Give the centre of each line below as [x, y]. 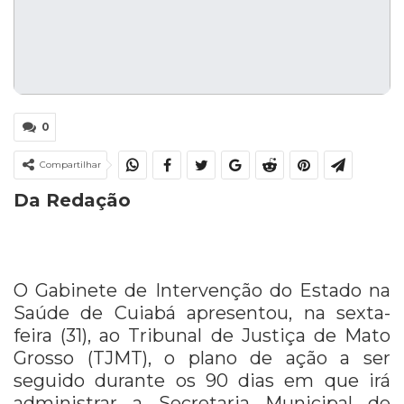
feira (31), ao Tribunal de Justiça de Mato [202, 336]
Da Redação [72, 201]
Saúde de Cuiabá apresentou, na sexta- [202, 313]
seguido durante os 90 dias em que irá [202, 381]
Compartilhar [70, 165]
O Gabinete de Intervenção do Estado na [202, 291]
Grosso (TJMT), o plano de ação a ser [202, 358]
